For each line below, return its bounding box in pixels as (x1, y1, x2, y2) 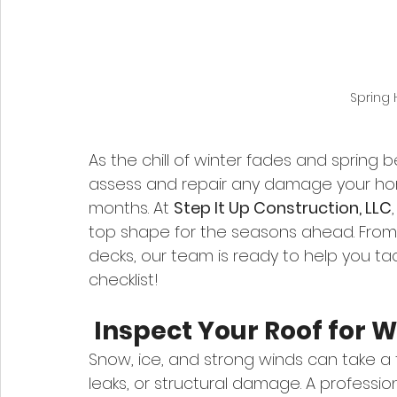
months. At (89, 197, 174, 220)
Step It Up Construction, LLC (174, 197, 392, 220)
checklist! (89, 269, 159, 292)
